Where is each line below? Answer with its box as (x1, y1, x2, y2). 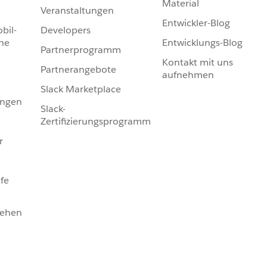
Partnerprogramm (41, 44, 121, 57)
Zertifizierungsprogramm (41, 115, 151, 128)
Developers (41, 24, 91, 37)
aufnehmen (162, 69, 214, 82)
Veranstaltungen (41, 4, 114, 17)
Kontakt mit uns (162, 56, 233, 69)
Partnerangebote (41, 63, 116, 76)
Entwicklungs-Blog (162, 36, 243, 49)
